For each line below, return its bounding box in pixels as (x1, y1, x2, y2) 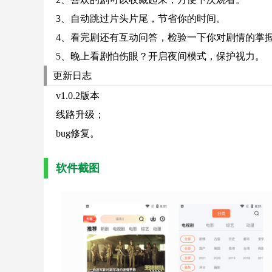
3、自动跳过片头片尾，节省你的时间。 (56, 13, 226, 24)
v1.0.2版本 (56, 90, 100, 101)
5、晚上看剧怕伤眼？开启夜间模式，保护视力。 (56, 51, 265, 61)
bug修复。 (56, 128, 100, 138)
